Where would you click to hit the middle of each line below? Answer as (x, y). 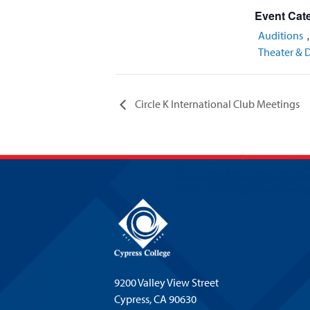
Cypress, (134, 299)
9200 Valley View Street (166, 282)
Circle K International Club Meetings (216, 103)
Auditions (281, 35)
